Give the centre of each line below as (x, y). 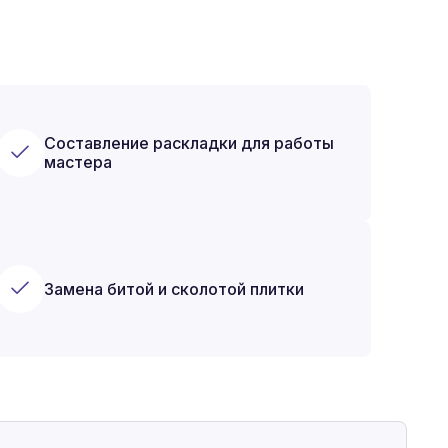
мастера (78, 162)
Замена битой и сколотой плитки (174, 288)
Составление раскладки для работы (189, 143)
